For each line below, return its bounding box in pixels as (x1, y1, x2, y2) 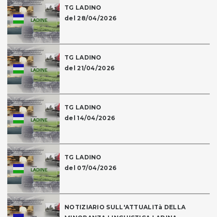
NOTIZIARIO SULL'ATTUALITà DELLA (64, 203, 186, 211)
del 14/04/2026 (64, 114, 115, 122)
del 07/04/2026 (64, 164, 117, 172)
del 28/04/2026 (64, 15, 117, 22)
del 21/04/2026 (64, 64, 115, 72)
